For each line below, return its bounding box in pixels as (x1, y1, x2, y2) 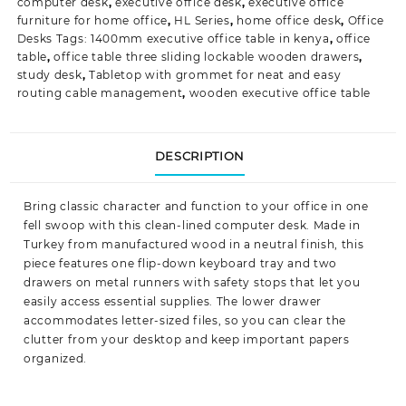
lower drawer (237, 294, 323, 308)
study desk (16, 68, 82, 82)
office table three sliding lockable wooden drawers (53, 50, 360, 64)
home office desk (237, 14, 342, 28)
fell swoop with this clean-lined (24, 217, 216, 232)
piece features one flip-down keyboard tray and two (24, 256, 338, 270)
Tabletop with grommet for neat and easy (88, 68, 342, 82)
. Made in (306, 217, 361, 232)
